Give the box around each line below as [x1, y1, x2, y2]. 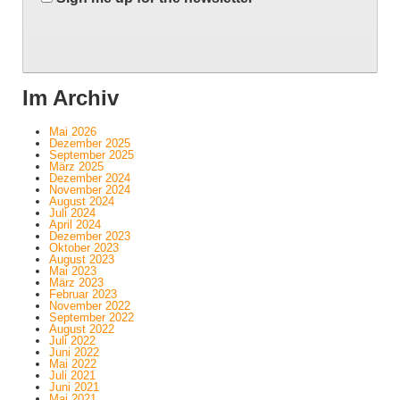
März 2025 [48, 160, 104, 174]
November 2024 [48, 183, 130, 197]
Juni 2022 [48, 346, 99, 360]
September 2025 [48, 148, 134, 162]
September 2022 [48, 311, 134, 325]
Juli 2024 [48, 206, 96, 221]
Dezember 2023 [48, 229, 130, 244]
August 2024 [48, 195, 114, 209]
